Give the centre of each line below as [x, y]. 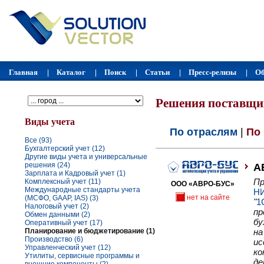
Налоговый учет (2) [57, 207]
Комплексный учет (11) [63, 182]
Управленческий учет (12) [68, 248]
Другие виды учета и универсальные [86, 157]
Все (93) [38, 141]
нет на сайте [208, 198]
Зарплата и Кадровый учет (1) [75, 174]
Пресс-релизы [212, 72]
